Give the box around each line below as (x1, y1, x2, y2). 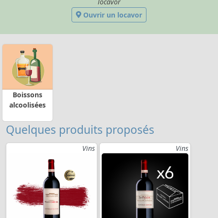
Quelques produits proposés (6, 122, 154, 137)
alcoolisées (9, 100, 46, 109)
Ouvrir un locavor (81, 10, 142, 19)
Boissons (13, 90, 42, 99)
